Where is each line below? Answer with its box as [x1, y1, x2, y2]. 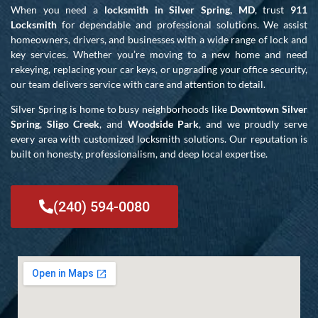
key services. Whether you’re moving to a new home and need [11, 48, 307, 60]
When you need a [11, 3, 104, 16]
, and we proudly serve [199, 118, 308, 131]
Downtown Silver [230, 103, 308, 116]
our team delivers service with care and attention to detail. [11, 77, 265, 90]
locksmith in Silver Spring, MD [104, 3, 255, 16]
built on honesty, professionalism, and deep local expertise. [11, 148, 268, 160]
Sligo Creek [46, 118, 100, 131]
